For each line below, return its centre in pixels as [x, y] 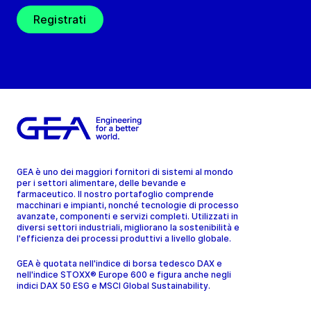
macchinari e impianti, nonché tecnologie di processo [128, 205]
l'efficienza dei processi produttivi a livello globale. [124, 238]
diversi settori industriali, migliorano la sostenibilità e [128, 227]
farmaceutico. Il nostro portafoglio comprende [115, 194]
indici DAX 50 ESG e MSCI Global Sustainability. [115, 285]
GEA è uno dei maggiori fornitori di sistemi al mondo [125, 171]
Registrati [60, 19]
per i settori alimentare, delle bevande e [101, 183]
